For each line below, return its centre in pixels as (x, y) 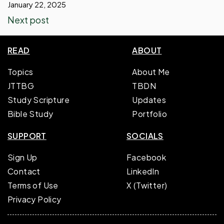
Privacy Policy (34, 199)
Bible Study (30, 114)
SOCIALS (145, 136)
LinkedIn (143, 171)
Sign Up (22, 157)
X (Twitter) (147, 185)
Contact (24, 171)
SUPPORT (27, 136)
